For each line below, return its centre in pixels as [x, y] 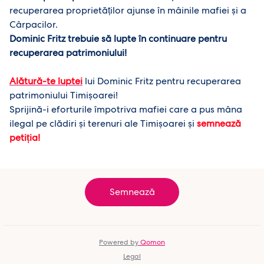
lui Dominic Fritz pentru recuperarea [162, 81]
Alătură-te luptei [46, 81]
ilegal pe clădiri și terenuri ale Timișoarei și [103, 123]
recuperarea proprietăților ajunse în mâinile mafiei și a [128, 10]
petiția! [25, 138]
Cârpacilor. [34, 24]
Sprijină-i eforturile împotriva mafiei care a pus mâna [126, 109]
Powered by [119, 242]
